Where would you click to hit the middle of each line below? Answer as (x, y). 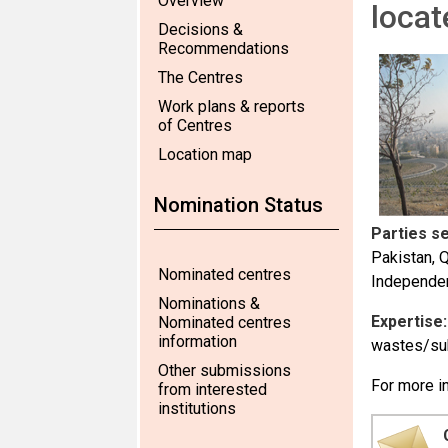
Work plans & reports (231, 106)
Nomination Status (238, 205)
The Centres (200, 77)
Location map (205, 154)
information (197, 341)
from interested (212, 389)
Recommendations (223, 48)
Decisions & (200, 29)
